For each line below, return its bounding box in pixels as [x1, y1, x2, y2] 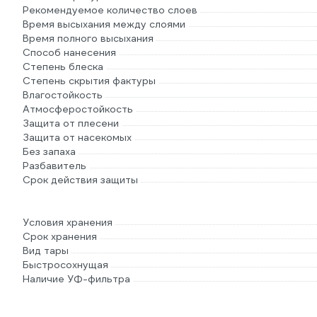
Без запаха [23, 145, 76, 158]
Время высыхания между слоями [23, 18, 185, 30]
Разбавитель [23, 159, 86, 172]
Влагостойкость [23, 88, 103, 101]
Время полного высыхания [23, 32, 154, 45]
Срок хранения [23, 230, 97, 243]
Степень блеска [23, 60, 103, 73]
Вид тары [23, 244, 69, 257]
